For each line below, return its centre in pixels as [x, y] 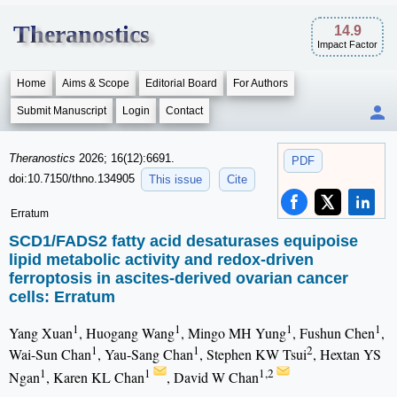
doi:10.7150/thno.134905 [74, 178]
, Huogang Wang [127, 333]
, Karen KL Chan [95, 378]
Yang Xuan [41, 333]
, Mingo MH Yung [234, 333]
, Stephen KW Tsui [253, 354]
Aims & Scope [96, 83]
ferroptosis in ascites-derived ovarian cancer [179, 279]
